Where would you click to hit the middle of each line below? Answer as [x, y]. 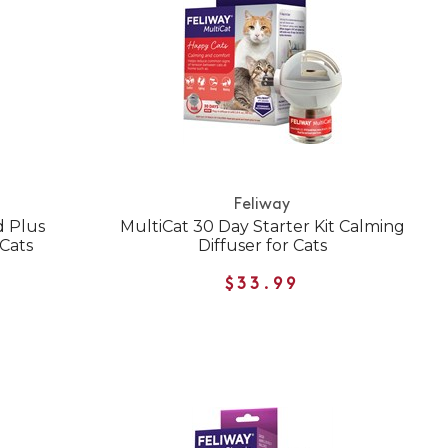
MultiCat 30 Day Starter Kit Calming [262, 227]
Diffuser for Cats [262, 246]
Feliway [262, 204]
